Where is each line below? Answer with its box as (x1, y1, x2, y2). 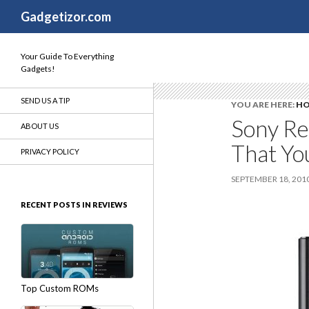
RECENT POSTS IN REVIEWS (21, 200, 128, 209)
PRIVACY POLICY (21, 147, 79, 156)
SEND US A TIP (21, 96, 70, 105)
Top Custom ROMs (21, 283, 99, 294)
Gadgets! (21, 63, 55, 74)
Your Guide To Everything (21, 51, 114, 61)
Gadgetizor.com (21, 9, 111, 24)
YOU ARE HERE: (231, 99, 296, 110)
